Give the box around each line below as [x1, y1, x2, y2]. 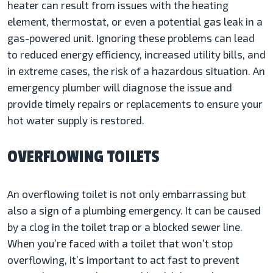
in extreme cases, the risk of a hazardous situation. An [7, 65, 265, 77]
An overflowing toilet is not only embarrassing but [7, 188, 246, 200]
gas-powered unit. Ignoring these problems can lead [7, 32, 255, 44]
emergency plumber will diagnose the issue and [7, 81, 232, 94]
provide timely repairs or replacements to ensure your [7, 97, 263, 110]
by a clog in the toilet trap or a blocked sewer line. [7, 221, 243, 233]
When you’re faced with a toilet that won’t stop [7, 237, 233, 250]
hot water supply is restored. [7, 114, 144, 127]
